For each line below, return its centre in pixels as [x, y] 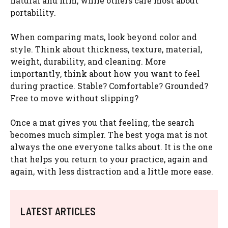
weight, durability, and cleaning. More [88, 61]
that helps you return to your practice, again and [109, 159]
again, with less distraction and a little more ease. [112, 171]
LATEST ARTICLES [58, 211]
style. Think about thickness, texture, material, [106, 49]
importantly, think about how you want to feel [105, 73]
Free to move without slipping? [74, 98]
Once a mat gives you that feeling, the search [102, 122]
